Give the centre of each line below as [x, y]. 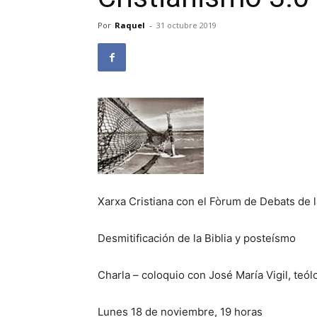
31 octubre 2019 [186, 25]
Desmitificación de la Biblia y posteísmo [197, 238]
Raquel [130, 25]
